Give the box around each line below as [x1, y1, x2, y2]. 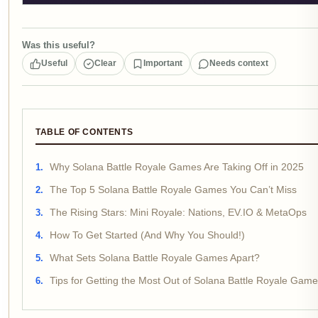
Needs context [209, 58, 268, 68]
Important [143, 58, 182, 68]
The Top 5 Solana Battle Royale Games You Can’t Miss [50, 185, 297, 195]
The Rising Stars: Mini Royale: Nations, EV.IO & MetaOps [50, 207, 307, 218]
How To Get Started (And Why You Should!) [50, 230, 245, 241]
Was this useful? [22, 40, 95, 50]
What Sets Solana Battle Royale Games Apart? [50, 253, 260, 263]
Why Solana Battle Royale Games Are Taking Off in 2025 [50, 162, 304, 172]
